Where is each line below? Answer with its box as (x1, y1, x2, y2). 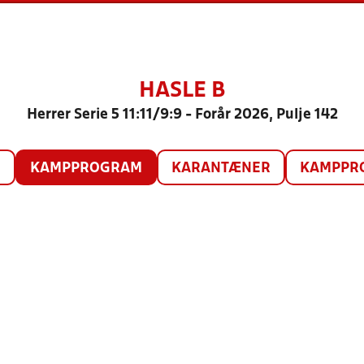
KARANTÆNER (171, 162, 271, 175)
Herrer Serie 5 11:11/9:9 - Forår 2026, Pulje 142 (26, 108, 338, 122)
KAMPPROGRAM (29, 162, 142, 175)
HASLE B (139, 81, 225, 101)
